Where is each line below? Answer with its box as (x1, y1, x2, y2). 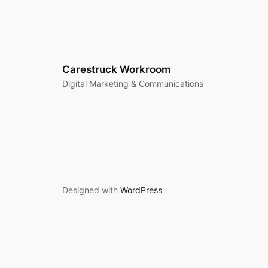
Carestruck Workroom (62, 63, 170, 76)
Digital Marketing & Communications (62, 78, 203, 89)
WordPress (120, 185, 162, 196)
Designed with (62, 185, 120, 196)
